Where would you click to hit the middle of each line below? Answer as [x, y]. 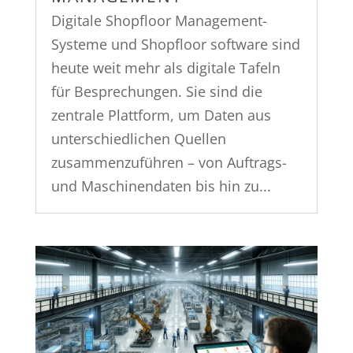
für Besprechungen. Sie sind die [156, 91]
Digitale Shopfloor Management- [159, 20]
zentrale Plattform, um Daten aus [161, 115]
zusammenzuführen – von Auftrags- [169, 162]
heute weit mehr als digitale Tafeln [165, 67]
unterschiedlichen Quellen [138, 138]
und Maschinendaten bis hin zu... [161, 186]
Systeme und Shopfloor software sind [175, 44]
